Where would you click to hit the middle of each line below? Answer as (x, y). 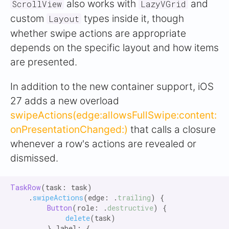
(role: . (90, 208)
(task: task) (66, 188)
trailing (134, 198)
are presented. (44, 62)
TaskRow (26, 188)
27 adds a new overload (65, 101)
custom (28, 19)
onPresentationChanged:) (69, 130)
